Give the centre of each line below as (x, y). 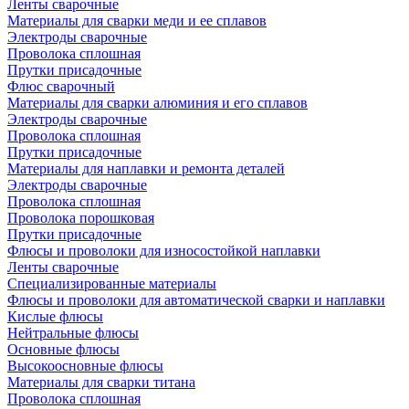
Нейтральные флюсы (73, 333)
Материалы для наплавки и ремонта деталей (146, 168)
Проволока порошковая (81, 218)
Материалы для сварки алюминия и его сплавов (157, 103)
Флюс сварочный (61, 86)
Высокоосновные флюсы (85, 366)
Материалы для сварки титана (101, 382)
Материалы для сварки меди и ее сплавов (137, 21)
